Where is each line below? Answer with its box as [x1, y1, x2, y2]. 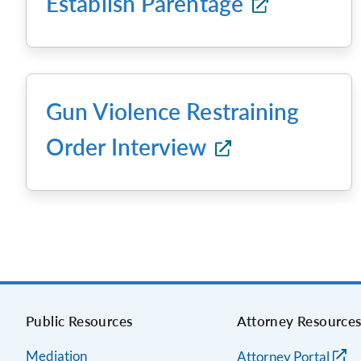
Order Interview [46, 133, 212, 160]
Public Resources [26, 313, 133, 330]
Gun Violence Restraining [46, 98, 300, 125]
